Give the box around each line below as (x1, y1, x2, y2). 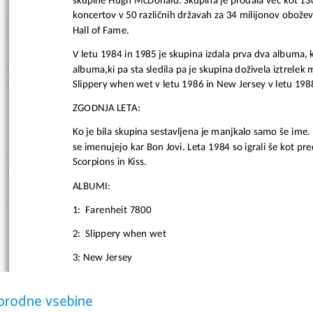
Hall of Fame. (72, 24, 130, 37)
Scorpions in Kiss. (72, 156, 147, 168)
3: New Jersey (72, 252, 133, 264)
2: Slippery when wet (72, 228, 166, 240)
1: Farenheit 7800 (72, 203, 152, 216)
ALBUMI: (72, 180, 111, 192)
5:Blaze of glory (72, 299, 139, 312)
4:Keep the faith (72, 275, 142, 288)
